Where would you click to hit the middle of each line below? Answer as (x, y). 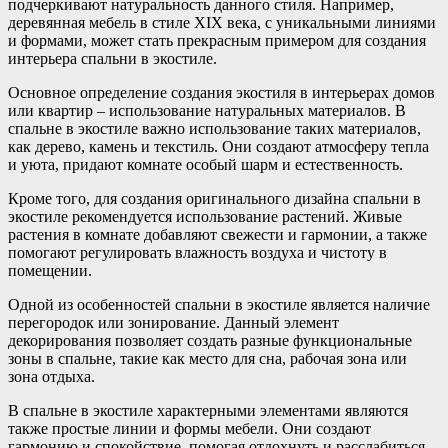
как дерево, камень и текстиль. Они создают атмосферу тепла (218, 147)
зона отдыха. (51, 377)
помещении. (50, 271)
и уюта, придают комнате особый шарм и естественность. (205, 165)
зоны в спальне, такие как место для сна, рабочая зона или (207, 359)
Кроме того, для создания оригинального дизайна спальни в (214, 199)
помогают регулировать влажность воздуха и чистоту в (197, 253)
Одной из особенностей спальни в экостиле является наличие (219, 305)
